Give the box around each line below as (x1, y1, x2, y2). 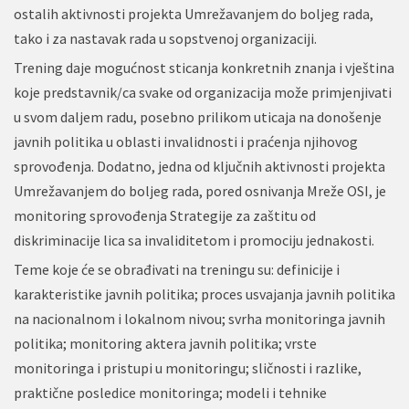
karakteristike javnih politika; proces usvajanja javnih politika (14, 284, 395, 303)
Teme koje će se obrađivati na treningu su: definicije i (14, 259, 340, 278)
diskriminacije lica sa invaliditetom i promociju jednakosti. (14, 230, 374, 249)
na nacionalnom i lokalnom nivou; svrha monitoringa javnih (14, 309, 385, 328)
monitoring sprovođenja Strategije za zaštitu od (14, 205, 316, 225)
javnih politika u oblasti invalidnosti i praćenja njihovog (14, 131, 358, 151)
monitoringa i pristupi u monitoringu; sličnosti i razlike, (14, 358, 362, 377)
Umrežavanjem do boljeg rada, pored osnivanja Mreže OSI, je (14, 181, 386, 200)
